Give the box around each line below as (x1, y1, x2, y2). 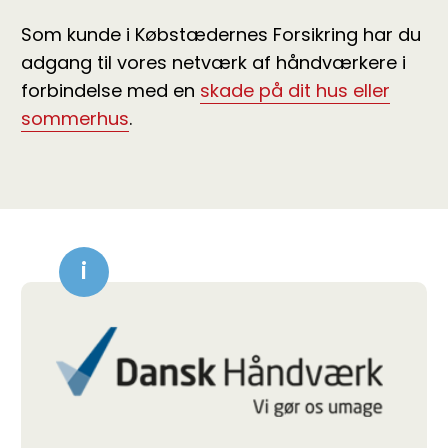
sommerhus (21, 106, 129, 131)
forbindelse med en (21, 78, 200, 103)
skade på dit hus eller (200, 78, 390, 103)
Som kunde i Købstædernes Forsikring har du (21, 22, 421, 47)
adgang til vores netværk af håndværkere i (21, 50, 406, 75)
